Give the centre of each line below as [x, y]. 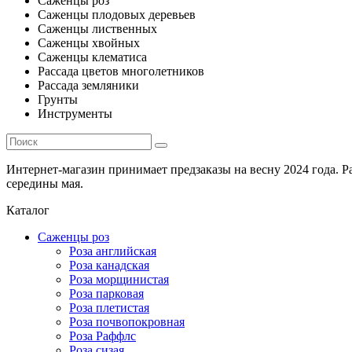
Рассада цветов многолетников [121, 71]
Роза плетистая [109, 308]
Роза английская [113, 251]
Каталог [28, 210]
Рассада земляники [88, 85]
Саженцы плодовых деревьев [117, 15]
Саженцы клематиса [92, 57]
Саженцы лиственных [97, 29]
